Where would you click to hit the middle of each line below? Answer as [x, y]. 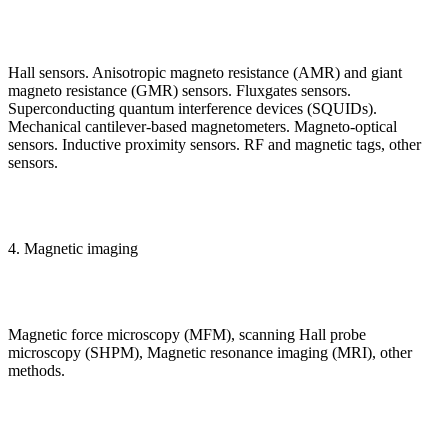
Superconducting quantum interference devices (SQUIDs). [192, 109]
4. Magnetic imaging [73, 249]
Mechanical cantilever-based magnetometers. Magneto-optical [202, 127]
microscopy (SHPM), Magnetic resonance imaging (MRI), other [210, 353]
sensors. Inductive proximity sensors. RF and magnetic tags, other [214, 145]
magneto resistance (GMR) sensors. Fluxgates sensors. [179, 91]
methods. [36, 371]
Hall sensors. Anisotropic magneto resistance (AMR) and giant [205, 73]
